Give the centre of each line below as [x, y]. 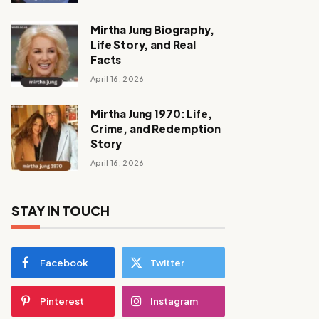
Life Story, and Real [143, 44]
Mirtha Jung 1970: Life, [151, 113]
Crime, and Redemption [156, 128]
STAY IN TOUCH [61, 210]
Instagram [174, 301]
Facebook [64, 262]
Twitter [167, 262]
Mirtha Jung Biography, [152, 29]
